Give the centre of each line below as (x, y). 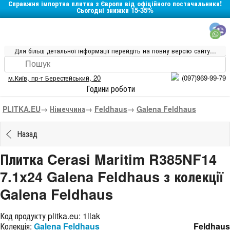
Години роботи (113, 89)
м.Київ (18, 78)
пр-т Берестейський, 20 (66, 78)
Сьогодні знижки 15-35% (115, 10)
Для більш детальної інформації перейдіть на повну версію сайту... (115, 51)
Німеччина (68, 109)
